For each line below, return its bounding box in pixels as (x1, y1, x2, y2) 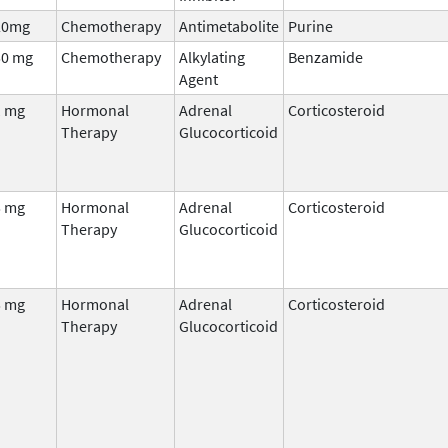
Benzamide (288, 46, 363, 67)
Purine (288, 15, 333, 36)
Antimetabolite (179, 15, 279, 36)
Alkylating (179, 46, 245, 67)
